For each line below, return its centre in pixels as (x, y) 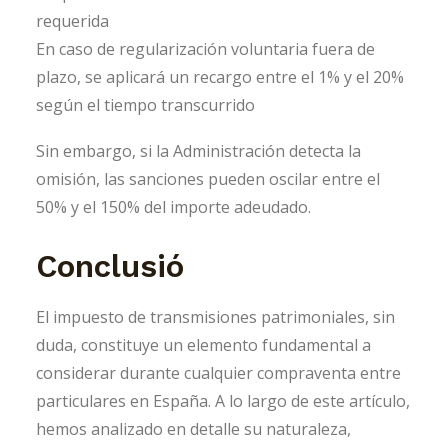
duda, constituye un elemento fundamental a (203, 344)
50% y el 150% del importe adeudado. (173, 206)
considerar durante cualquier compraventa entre (218, 372)
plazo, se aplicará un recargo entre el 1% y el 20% (220, 76)
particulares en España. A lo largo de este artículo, (223, 400)
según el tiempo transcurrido (145, 104)
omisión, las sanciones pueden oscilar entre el (208, 178)
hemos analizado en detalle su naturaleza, (193, 428)
